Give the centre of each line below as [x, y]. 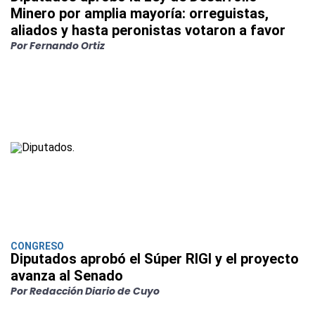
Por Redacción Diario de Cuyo [85, 291]
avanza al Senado [67, 275]
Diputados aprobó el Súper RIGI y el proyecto [155, 258]
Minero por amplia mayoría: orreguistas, [140, 14]
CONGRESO [37, 246]
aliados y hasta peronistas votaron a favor [148, 31]
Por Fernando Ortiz [58, 46]
